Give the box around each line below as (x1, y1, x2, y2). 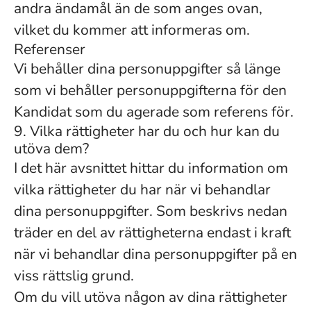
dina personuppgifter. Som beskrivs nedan (14, 201, 287, 221)
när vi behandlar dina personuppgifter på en (14, 244, 297, 264)
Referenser (14, 40, 85, 59)
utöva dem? (14, 139, 89, 158)
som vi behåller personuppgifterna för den (14, 81, 287, 100)
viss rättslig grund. (14, 266, 134, 285)
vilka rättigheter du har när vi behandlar (14, 180, 271, 199)
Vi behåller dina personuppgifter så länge (14, 59, 280, 78)
